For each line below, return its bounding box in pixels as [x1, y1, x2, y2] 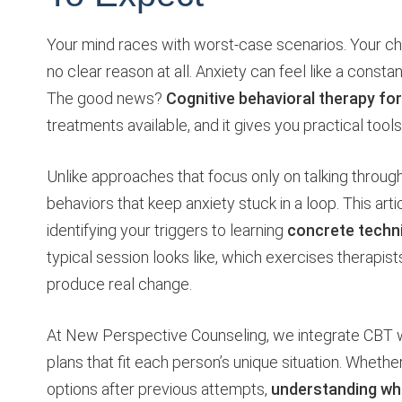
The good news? [47, 88, 166, 108]
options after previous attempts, [47, 379, 271, 398]
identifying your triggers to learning [47, 220, 287, 240]
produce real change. [47, 274, 192, 293]
